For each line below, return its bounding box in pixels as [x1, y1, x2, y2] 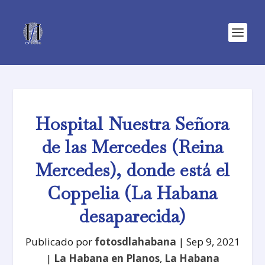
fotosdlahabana [94, 235, 176, 248]
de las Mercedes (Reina [41, 135, 224, 159]
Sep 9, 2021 [186, 235, 240, 248]
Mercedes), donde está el [35, 159, 230, 182]
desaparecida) [79, 205, 186, 228]
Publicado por [25, 235, 95, 248]
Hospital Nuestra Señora [35, 112, 230, 135]
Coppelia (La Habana [47, 182, 218, 205]
